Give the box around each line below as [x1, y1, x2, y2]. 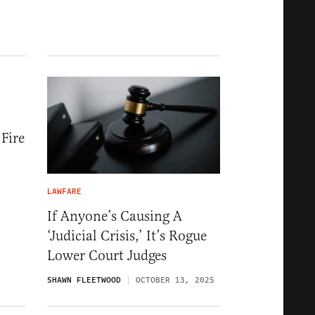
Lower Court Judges [47, 247, 167, 265]
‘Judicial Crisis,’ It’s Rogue [47, 227, 207, 245]
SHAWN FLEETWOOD [47, 274, 121, 287]
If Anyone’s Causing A [47, 207, 182, 226]
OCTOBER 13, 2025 [136, 274, 214, 287]
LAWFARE [47, 186, 82, 198]
